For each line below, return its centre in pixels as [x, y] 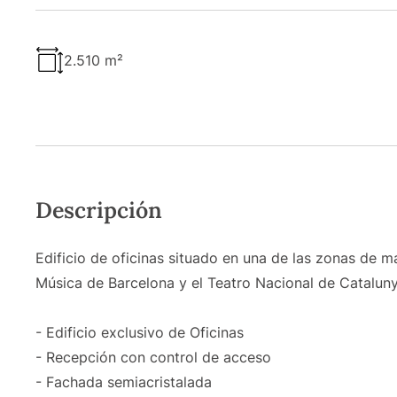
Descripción [99, 210]
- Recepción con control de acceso [153, 357]
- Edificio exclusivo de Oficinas [140, 332]
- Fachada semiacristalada [124, 381]
